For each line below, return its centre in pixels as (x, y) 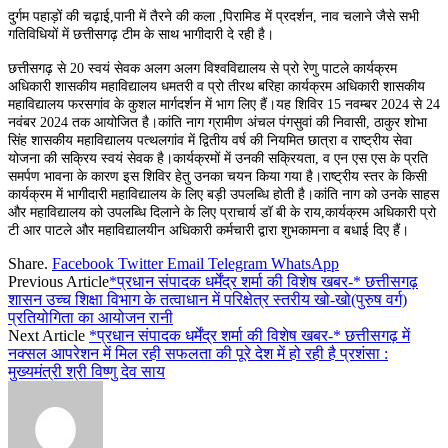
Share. (28, 263)
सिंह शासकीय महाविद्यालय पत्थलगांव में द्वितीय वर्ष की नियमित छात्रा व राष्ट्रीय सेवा (210, 140)
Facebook (83, 263)
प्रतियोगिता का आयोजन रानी (90, 317)
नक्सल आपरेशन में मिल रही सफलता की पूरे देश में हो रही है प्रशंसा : (198, 353)
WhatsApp (305, 263)
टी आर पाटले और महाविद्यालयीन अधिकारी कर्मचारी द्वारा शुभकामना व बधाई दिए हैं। (208, 230)
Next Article (48, 335)
